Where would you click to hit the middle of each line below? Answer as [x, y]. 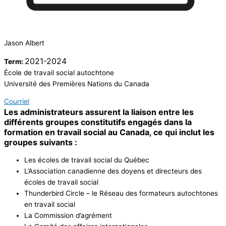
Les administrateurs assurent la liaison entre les [99, 112]
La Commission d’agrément [68, 215]
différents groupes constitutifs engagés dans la [98, 122]
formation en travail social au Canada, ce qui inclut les [109, 132]
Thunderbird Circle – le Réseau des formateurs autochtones [121, 193]
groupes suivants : [41, 143]
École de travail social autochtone [59, 72]
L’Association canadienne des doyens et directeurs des [113, 171]
